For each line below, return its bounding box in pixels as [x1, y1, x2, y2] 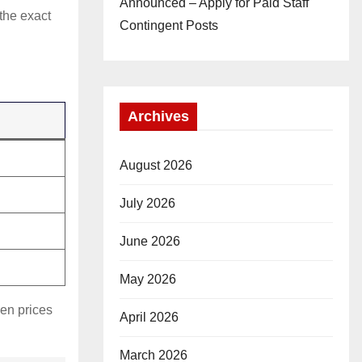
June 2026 [120, 234, 180, 248]
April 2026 [120, 310, 179, 324]
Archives [128, 108, 189, 124]
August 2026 [120, 158, 192, 172]
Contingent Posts [120, 19, 218, 32]
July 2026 [120, 196, 175, 210]
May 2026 [120, 272, 176, 286]
